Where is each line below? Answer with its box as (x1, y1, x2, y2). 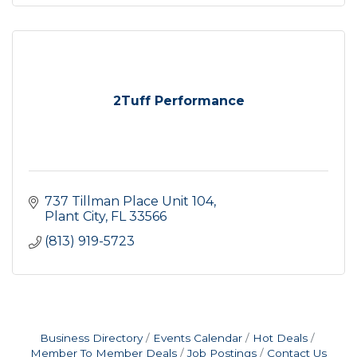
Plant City (45, 209, 105, 225)
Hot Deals (252, 331, 308, 345)
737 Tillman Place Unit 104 (45, 194, 214, 210)
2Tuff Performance (112, 93, 245, 109)
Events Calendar (152, 331, 242, 345)
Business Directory (39, 331, 143, 345)
